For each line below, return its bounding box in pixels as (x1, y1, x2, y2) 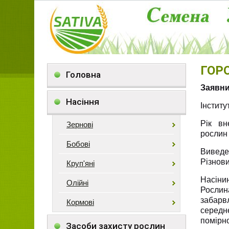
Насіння (66, 97, 99, 107)
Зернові (66, 120, 93, 129)
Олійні (66, 178, 88, 187)
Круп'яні (66, 159, 95, 168)
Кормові (66, 198, 94, 207)
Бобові (66, 140, 90, 148)
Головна (66, 70, 101, 80)
